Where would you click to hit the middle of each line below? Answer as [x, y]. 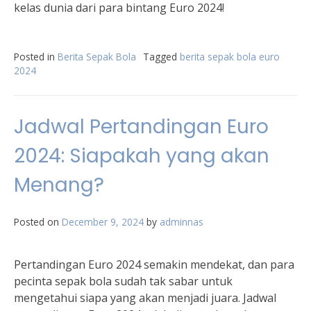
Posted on [38, 222]
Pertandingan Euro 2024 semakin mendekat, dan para [154, 264]
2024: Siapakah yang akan [142, 156]
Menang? [59, 185]
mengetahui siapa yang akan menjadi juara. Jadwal [145, 298]
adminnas [182, 222]
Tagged [161, 57]
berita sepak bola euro [230, 57]
